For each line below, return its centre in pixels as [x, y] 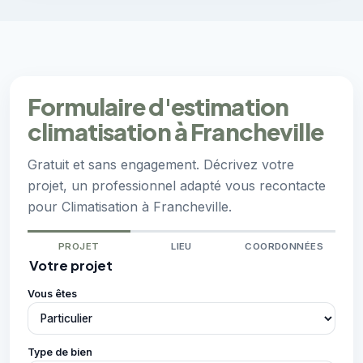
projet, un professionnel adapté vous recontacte [177, 186]
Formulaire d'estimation [158, 107]
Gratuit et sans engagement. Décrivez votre [161, 165]
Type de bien [60, 352]
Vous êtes [52, 294]
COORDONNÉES [284, 247]
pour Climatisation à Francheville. [130, 207]
